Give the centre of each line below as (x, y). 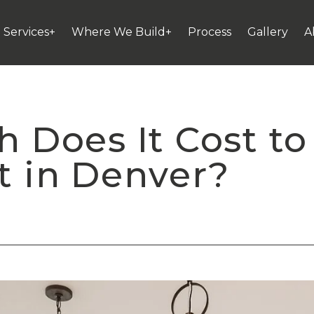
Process (210, 32)
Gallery (268, 32)
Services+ (30, 32)
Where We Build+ (122, 32)
